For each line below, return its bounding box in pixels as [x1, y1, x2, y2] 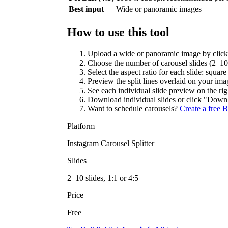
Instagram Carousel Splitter [67, 139, 154, 148]
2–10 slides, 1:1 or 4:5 [67, 174, 138, 183]
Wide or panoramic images [116, 5, 202, 14]
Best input [69, 5, 104, 14]
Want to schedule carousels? [88, 104, 180, 113]
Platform [67, 122, 95, 131]
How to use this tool [67, 25, 169, 39]
